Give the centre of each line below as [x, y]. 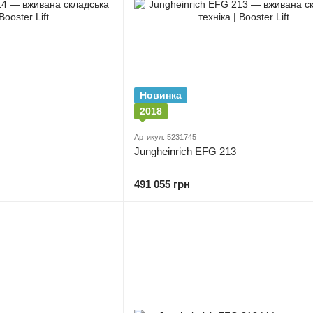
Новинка [161, 95]
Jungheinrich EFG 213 [185, 151]
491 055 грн [162, 184]
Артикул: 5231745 [165, 137]
